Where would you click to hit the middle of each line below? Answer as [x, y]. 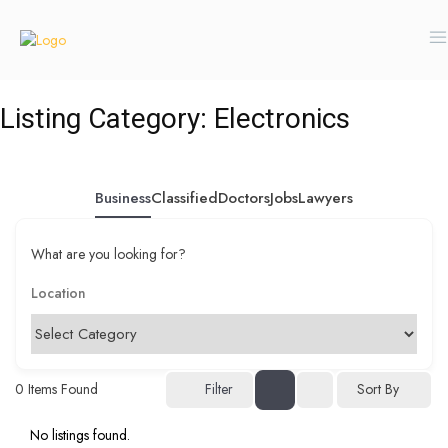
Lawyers [325, 197]
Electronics [282, 118]
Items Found [61, 389]
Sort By [378, 389]
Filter [219, 389]
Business [123, 197]
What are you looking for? [108, 253]
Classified [184, 197]
